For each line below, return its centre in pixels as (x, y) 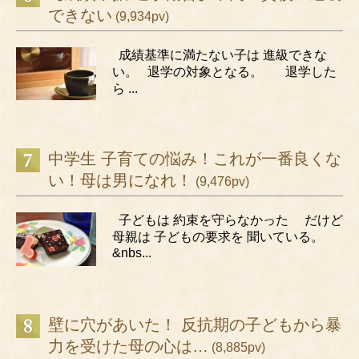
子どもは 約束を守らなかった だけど (228, 220)
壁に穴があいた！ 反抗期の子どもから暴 (195, 324)
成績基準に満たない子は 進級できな (220, 54)
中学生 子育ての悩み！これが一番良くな (195, 159)
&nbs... (132, 253)
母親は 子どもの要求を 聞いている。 (221, 237)
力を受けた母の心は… (128, 346)
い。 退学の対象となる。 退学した (224, 71)
